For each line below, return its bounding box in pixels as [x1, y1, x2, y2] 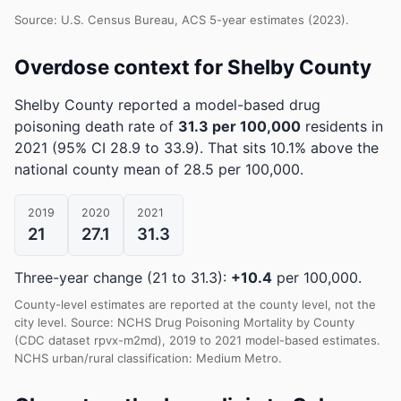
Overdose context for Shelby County [14, 55, 371, 79]
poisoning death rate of [14, 117, 178, 135]
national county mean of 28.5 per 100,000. [14, 160, 303, 178]
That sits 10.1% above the [208, 139, 379, 157]
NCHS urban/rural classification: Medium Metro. [14, 351, 282, 365]
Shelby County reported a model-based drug [14, 96, 320, 114]
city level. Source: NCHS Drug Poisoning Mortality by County [14, 315, 354, 329]
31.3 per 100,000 [178, 117, 301, 135]
